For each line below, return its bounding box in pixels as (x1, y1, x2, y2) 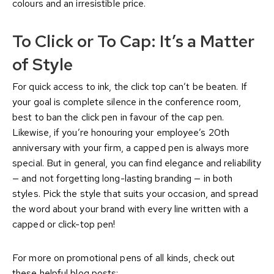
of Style (12, 53, 73, 76)
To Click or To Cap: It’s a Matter (12, 29, 254, 53)
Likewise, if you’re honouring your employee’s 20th (12, 126, 230, 139)
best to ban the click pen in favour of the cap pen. (12, 111, 224, 124)
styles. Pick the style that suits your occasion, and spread (12, 187, 258, 201)
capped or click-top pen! (12, 218, 118, 231)
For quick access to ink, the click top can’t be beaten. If (12, 80, 247, 94)
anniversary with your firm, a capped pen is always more (12, 141, 250, 155)
